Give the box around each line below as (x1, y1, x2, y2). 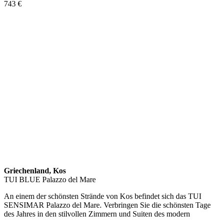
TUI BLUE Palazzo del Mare (4, 175, 96, 184)
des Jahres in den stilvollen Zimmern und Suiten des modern (4, 209, 190, 218)
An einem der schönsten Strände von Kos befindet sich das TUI (4, 192, 201, 200)
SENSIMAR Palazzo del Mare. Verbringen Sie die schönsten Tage (4, 200, 211, 209)
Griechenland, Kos (4, 166, 66, 175)
